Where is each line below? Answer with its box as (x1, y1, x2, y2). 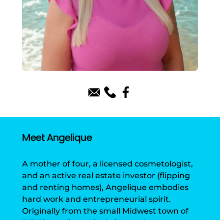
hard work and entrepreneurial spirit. (22, 194, 171, 204)
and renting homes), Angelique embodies (22, 183, 189, 192)
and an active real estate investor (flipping (22, 171, 190, 181)
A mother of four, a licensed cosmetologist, (22, 159, 193, 169)
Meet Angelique (22, 131, 92, 145)
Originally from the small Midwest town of (22, 206, 189, 216)
